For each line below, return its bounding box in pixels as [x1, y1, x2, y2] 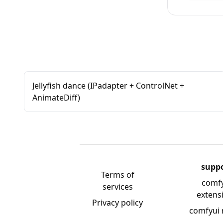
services [102, 181, 133, 192]
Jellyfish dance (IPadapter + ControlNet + [32, 80, 184, 91]
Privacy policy [92, 197, 143, 208]
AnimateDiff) [32, 92, 80, 103]
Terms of [101, 169, 134, 180]
